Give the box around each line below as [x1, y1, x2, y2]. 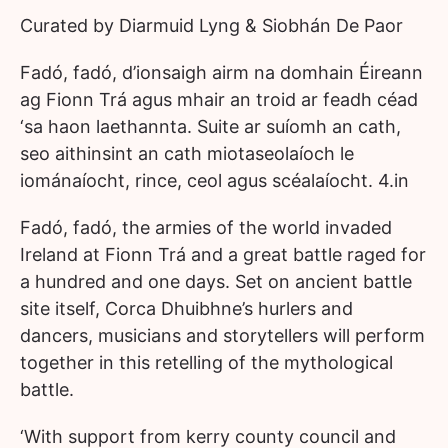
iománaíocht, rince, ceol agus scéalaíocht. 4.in [20, 170, 409, 191]
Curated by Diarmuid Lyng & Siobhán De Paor [20, 15, 403, 36]
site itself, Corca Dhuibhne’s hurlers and [20, 298, 353, 319]
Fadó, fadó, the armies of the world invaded [20, 217, 392, 238]
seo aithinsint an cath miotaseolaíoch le [20, 143, 354, 164]
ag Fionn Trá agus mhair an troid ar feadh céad [20, 89, 418, 110]
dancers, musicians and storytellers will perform [20, 325, 425, 346]
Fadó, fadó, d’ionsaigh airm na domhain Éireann [20, 62, 423, 83]
